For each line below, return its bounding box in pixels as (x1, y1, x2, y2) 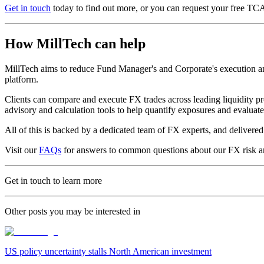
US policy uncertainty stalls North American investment (5, 246, 212, 256)
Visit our (5, 144, 39, 155)
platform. (5, 74, 38, 84)
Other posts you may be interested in (5, 206, 140, 216)
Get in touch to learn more (5, 175, 102, 186)
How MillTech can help (5, 36, 146, 52)
